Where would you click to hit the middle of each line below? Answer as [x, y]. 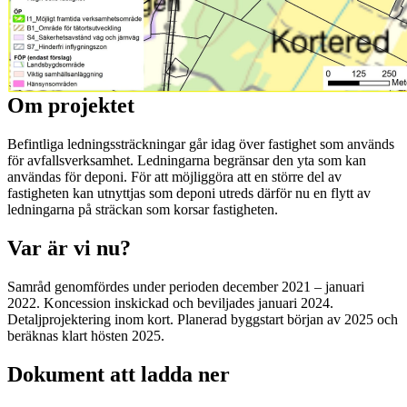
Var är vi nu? [69, 248]
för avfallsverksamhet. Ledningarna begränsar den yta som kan [187, 161]
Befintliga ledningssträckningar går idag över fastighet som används [201, 144]
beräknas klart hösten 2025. [89, 335]
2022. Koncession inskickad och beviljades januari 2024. [170, 303]
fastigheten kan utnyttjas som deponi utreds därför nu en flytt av [189, 194]
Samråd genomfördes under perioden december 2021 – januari [186, 286]
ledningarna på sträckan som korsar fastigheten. [143, 210]
